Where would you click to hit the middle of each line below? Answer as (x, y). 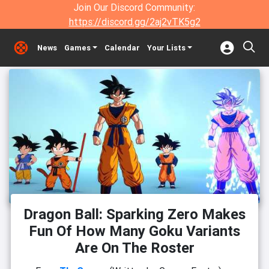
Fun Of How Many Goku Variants (134, 231)
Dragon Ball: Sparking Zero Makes (134, 214)
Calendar (122, 48)
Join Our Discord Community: (134, 7)
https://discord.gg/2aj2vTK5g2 (134, 22)
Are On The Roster (134, 248)
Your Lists (166, 48)
